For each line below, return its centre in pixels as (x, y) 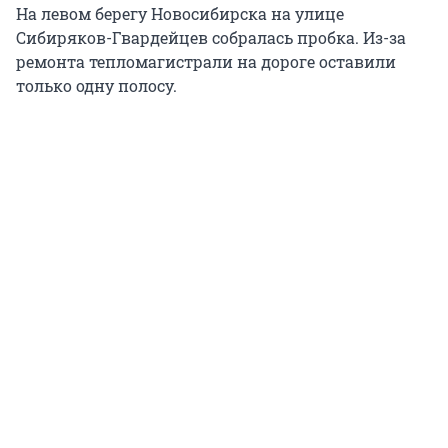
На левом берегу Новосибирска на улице (180, 14)
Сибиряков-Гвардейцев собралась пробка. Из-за (211, 38)
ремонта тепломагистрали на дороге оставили (206, 62)
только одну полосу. (96, 86)
